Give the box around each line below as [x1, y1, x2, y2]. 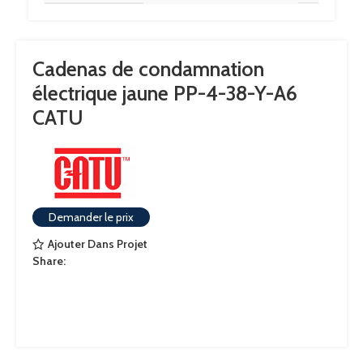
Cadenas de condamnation [32, 57, 264, 81]
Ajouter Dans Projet [47, 237, 147, 252]
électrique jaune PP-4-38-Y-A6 [32, 81, 297, 105]
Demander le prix [49, 209, 134, 224]
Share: [32, 253, 66, 268]
